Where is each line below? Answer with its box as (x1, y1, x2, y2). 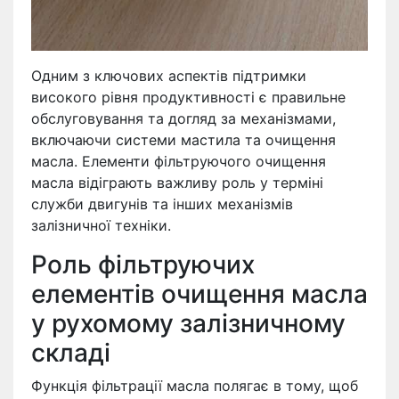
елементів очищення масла (31, 278, 368, 309)
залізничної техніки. (31, 216, 171, 234)
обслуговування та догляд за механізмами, (31, 109, 336, 127)
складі (31, 337, 110, 368)
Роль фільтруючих (31, 248, 255, 280)
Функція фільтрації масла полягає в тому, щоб (31, 376, 358, 395)
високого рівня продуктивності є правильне (31, 87, 346, 106)
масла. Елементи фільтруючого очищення (31, 151, 326, 170)
